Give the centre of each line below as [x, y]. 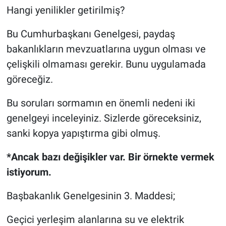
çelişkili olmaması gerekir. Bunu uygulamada [106, 64]
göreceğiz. [31, 79]
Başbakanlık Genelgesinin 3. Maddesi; [91, 196]
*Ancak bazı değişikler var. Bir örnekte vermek [110, 157]
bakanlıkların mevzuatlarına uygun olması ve [106, 49]
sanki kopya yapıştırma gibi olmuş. [83, 133]
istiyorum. [29, 172]
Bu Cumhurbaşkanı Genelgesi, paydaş [91, 34]
